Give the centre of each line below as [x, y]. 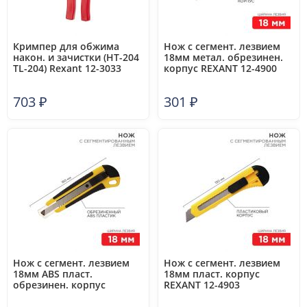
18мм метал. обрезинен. [223, 57]
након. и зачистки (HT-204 [76, 57]
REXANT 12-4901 [51, 296]
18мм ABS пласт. [53, 274]
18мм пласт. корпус [212, 274]
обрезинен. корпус [59, 285]
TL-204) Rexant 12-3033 [67, 68]
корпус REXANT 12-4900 [220, 68]
